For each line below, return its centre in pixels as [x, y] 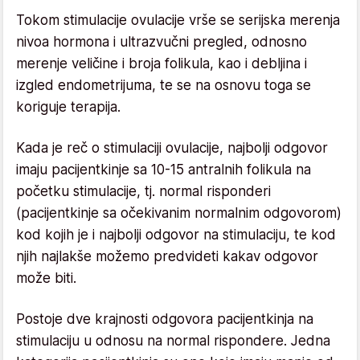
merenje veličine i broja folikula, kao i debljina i [162, 63]
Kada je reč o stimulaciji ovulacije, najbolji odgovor [172, 147]
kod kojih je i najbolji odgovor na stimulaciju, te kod [176, 234]
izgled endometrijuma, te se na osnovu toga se [164, 85]
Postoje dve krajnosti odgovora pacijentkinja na [165, 319]
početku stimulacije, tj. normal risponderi [143, 191]
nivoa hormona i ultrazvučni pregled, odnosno [162, 41]
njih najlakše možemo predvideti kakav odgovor [167, 256]
